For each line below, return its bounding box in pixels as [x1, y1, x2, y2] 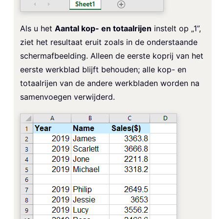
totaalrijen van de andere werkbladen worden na [20, 78, 199, 88]
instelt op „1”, [152, 23, 201, 33]
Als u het [20, 23, 55, 33]
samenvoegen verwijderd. [20, 91, 115, 102]
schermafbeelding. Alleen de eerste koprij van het [20, 50, 203, 61]
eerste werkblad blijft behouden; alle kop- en [20, 64, 186, 74]
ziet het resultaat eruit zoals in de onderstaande [20, 37, 197, 47]
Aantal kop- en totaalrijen [55, 23, 152, 33]
